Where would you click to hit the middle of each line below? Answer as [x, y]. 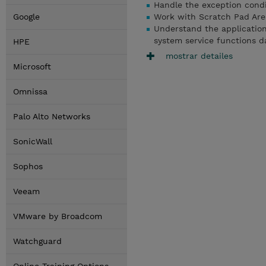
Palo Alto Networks [52, 116]
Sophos [28, 166]
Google [26, 17]
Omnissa [30, 91]
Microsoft [32, 66]
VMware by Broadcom [58, 216]
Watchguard [37, 241]
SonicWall [33, 141]
